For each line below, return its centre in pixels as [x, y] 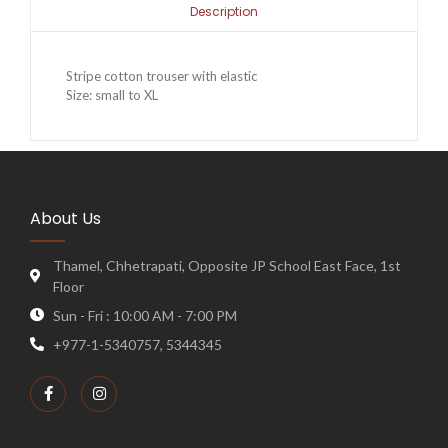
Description [224, 11]
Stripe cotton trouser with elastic [161, 75]
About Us [65, 218]
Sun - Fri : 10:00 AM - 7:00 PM [144, 315]
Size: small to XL [112, 94]
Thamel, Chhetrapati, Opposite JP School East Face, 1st [226, 265]
